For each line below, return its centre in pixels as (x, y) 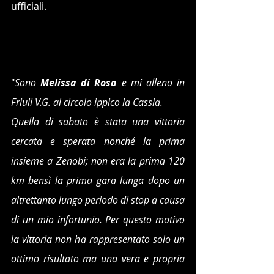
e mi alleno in (153, 82)
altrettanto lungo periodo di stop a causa (98, 200)
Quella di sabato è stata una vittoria (98, 121)
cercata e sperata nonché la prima (98, 141)
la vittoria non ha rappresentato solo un (98, 239)
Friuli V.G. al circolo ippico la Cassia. (87, 102)
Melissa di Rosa (81, 82)
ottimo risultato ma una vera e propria (98, 258)
